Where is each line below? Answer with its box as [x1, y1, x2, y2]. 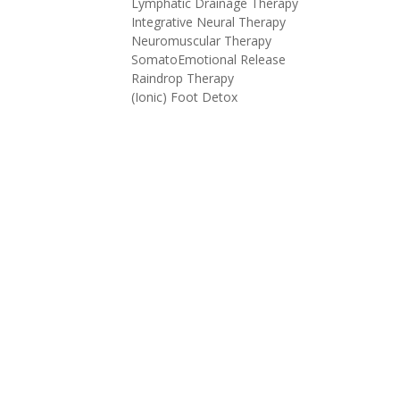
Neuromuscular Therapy [131, 32, 271, 49]
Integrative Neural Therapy [131, 13, 286, 30]
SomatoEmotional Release [131, 51, 286, 68]
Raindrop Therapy [131, 70, 234, 87]
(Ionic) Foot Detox [131, 88, 237, 105]
